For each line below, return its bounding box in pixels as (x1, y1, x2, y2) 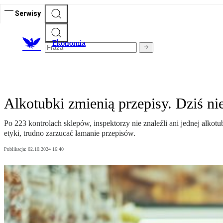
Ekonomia (52, 38, 86, 48)
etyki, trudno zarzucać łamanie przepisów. (4, 129, 135, 138)
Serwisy (15, 9, 41, 17)
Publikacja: (4, 146, 28, 152)
